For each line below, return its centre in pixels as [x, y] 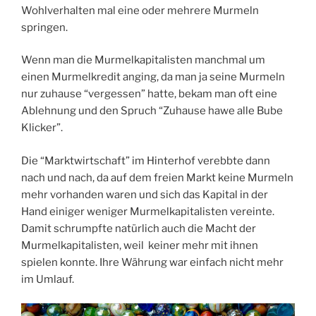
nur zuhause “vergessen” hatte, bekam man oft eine [149, 94]
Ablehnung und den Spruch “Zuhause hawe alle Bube [152, 111]
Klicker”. [42, 128]
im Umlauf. [48, 279]
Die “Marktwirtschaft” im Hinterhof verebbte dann [146, 160]
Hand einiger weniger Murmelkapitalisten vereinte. [148, 211]
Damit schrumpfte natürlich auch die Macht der [139, 228]
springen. [44, 27]
